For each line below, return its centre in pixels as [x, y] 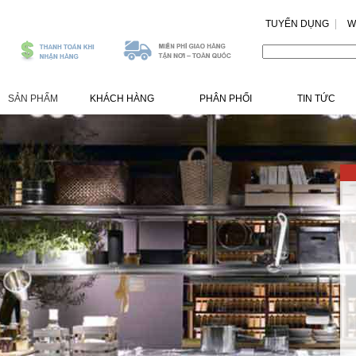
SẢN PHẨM [33, 99]
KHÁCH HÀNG [122, 99]
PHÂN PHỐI [226, 99]
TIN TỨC [316, 99]
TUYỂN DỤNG [297, 24]
